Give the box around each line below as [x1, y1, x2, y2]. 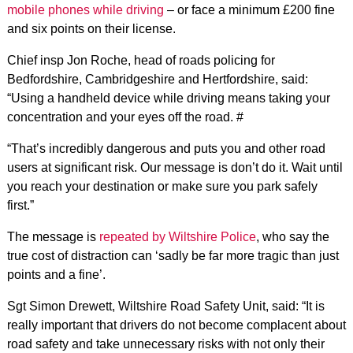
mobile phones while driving [6, 2, 164, 17]
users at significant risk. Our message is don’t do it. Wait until [6, 160, 343, 174]
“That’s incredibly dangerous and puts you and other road [6, 141, 325, 155]
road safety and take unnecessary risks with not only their [6, 336, 325, 351]
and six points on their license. [6, 21, 176, 35]
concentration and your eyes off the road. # [6, 110, 243, 124]
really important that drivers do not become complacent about [6, 318, 346, 332]
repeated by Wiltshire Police [98, 229, 256, 243]
